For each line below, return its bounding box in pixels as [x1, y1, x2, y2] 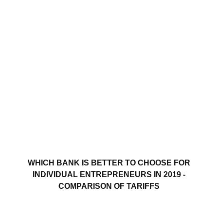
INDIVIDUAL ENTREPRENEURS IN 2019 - [33, 170, 185, 179]
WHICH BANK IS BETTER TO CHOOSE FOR [28, 158, 190, 167]
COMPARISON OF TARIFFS [58, 182, 160, 190]
